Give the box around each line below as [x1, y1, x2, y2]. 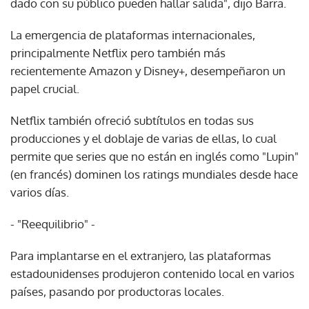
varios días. [10, 184, 69, 199]
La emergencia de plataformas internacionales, [10, 27, 255, 42]
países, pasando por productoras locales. [10, 283, 224, 299]
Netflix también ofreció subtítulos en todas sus [10, 112, 254, 128]
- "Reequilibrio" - [10, 216, 95, 231]
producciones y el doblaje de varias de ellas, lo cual [10, 130, 277, 146]
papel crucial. [10, 81, 79, 96]
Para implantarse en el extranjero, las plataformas [10, 248, 271, 263]
